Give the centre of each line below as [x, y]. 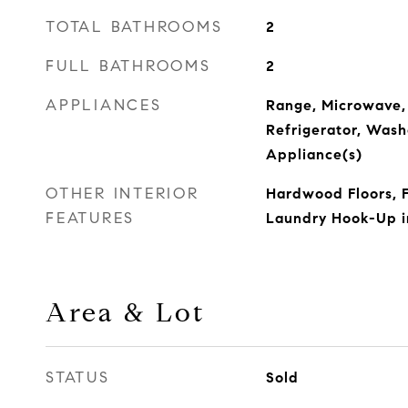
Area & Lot [125, 312]
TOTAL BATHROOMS [134, 27]
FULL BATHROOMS [128, 66]
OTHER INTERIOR [122, 194]
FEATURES [90, 218]
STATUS [78, 377]
